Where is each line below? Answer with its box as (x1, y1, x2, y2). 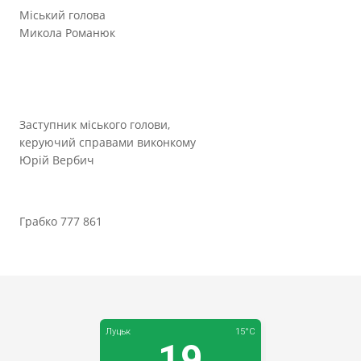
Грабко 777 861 (19, 214, 102, 229)
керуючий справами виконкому (19, 135, 328, 150)
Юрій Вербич (19, 152, 94, 168)
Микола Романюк (19, 25, 115, 40)
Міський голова (19, 7, 322, 23)
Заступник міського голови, (19, 117, 170, 132)
